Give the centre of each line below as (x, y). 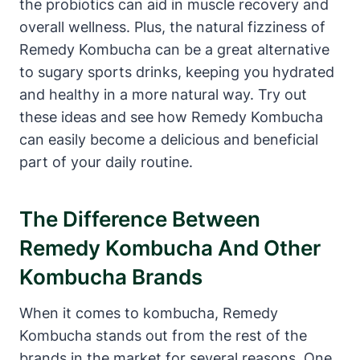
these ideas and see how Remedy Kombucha (171, 117)
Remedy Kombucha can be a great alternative (174, 49)
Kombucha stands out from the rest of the (163, 335)
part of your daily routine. (106, 162)
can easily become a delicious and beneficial (169, 139)
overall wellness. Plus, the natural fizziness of (172, 27)
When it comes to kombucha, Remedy (149, 313)
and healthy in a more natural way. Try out (163, 94)
